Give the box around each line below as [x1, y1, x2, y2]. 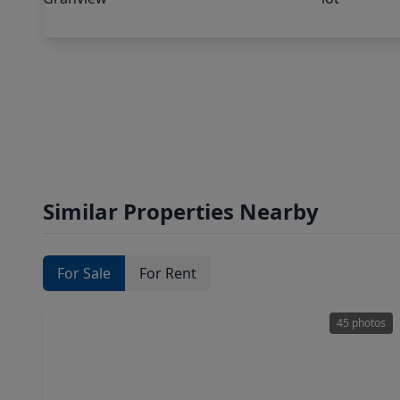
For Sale [57, 263, 111, 283]
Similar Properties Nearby [43, 196, 319, 226]
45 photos [337, 315, 386, 330]
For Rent [139, 263, 196, 283]
